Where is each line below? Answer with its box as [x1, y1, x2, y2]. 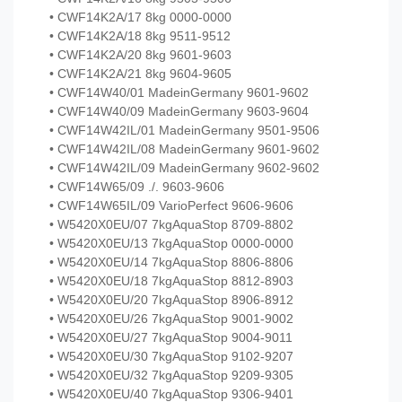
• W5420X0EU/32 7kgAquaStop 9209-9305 [49, 368, 293, 383]
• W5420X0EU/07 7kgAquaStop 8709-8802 [49, 217, 293, 232]
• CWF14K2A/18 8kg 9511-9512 [49, 29, 231, 44]
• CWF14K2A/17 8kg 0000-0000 [49, 10, 232, 25]
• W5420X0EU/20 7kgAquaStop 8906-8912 [49, 293, 293, 308]
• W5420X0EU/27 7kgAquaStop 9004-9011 [49, 330, 293, 345]
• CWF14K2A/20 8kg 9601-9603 [49, 48, 232, 63]
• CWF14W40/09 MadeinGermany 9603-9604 [49, 104, 309, 119]
